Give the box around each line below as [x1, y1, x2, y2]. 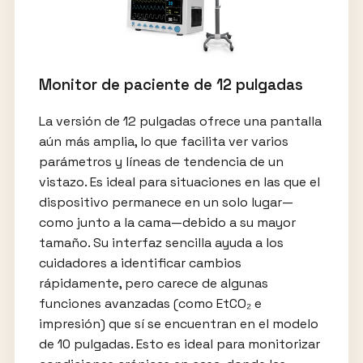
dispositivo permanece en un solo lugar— [38, 194, 293, 211]
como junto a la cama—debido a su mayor [38, 214, 296, 232]
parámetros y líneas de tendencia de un [38, 153, 284, 171]
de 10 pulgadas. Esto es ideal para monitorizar [38, 335, 320, 353]
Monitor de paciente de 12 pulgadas [38, 75, 303, 94]
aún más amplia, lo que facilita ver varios [38, 133, 288, 151]
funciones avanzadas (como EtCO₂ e [38, 295, 262, 313]
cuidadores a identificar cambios [38, 254, 241, 272]
